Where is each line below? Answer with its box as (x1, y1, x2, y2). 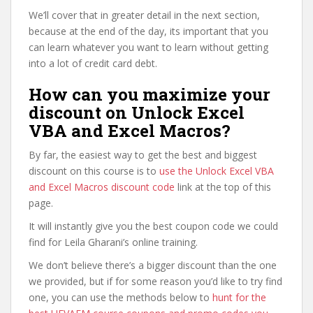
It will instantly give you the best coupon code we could (29, 219, 278, 233)
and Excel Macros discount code (29, 180, 175, 194)
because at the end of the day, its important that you (29, 24, 268, 38)
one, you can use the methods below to (29, 290, 212, 304)
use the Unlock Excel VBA (159, 163, 274, 177)
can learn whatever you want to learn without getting (29, 40, 268, 54)
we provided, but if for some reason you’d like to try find (29, 274, 282, 288)
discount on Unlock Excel (29, 101, 245, 124)
